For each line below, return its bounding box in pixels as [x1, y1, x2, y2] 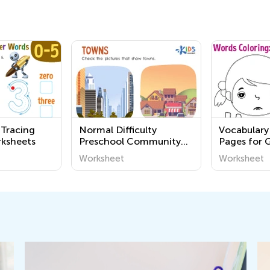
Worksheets [79, 147, 132, 159]
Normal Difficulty [79, 124, 157, 136]
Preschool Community [79, 136, 181, 147]
